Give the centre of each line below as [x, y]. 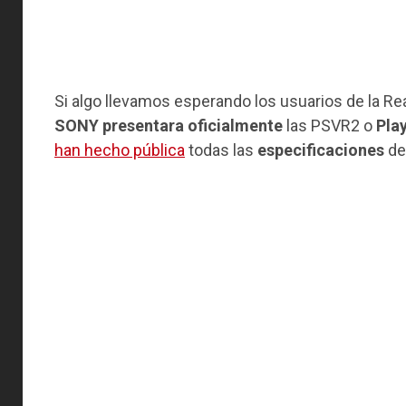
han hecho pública [120, 150]
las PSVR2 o [329, 126]
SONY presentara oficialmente [169, 126]
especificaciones [321, 150]
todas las [221, 150]
